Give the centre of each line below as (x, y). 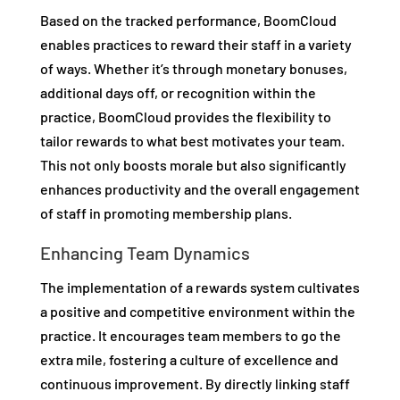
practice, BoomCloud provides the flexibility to (185, 117)
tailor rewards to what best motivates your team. (192, 141)
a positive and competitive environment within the (197, 312)
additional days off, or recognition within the (178, 93)
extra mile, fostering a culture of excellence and (189, 360)
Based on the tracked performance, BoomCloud (188, 21)
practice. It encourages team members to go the (190, 336)
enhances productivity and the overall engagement (200, 189)
